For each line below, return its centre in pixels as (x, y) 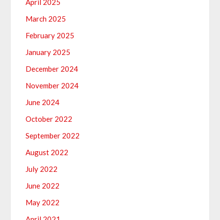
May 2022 (43, 203)
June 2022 (43, 186)
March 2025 (46, 19)
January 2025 (48, 52)
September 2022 (53, 136)
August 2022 (47, 152)
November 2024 (52, 86)
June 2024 (43, 102)
